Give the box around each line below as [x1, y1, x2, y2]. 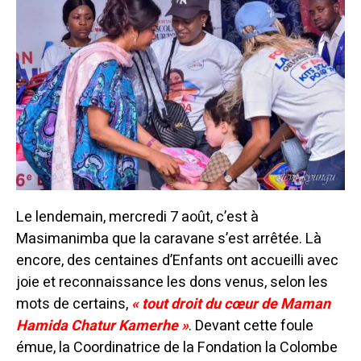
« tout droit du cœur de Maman [131, 293, 330, 315]
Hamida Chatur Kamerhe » [16, 314, 189, 337]
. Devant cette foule [189, 314, 313, 337]
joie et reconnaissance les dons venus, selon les [16, 271, 328, 293]
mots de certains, [16, 293, 131, 315]
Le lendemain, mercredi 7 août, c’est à [16, 205, 259, 228]
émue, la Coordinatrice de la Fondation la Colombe [16, 336, 338, 359]
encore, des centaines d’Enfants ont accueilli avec [16, 249, 338, 272]
